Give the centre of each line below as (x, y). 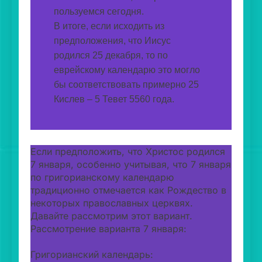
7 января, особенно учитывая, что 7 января (131, 164)
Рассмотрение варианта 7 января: (108, 228)
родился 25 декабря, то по (111, 56)
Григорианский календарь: (92, 254)
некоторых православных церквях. (112, 203)
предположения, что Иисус (112, 41)
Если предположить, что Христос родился (128, 151)
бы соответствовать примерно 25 (126, 85)
